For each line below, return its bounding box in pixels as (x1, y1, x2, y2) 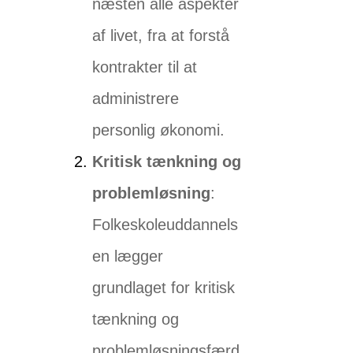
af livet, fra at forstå (92, 27, 230, 45)
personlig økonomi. (92, 121, 225, 139)
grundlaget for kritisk (92, 279, 236, 297)
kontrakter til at (92, 58, 198, 76)
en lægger (92, 247, 164, 266)
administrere (92, 90, 180, 108)
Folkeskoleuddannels (92, 216, 239, 234)
